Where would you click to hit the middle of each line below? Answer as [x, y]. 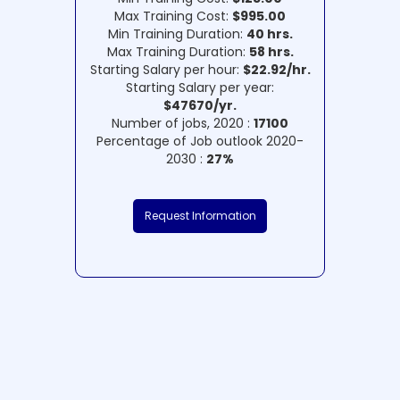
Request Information [200, 215]
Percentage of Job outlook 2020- [200, 141]
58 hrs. [271, 51]
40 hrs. [269, 33]
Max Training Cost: [173, 16]
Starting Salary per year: [200, 87]
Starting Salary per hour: [166, 69]
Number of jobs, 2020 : [183, 123]
